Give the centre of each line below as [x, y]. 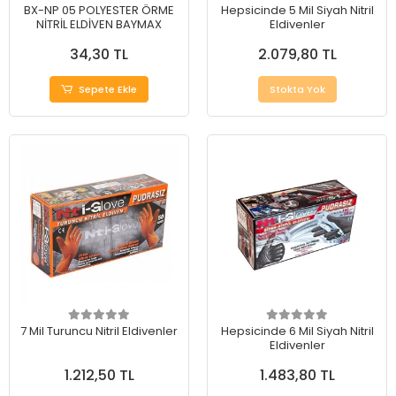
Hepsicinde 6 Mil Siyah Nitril [297, 331]
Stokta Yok [297, 89]
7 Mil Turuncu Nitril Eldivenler [99, 331]
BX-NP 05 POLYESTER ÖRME [99, 10]
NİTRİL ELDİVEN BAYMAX [99, 24]
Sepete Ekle [108, 89]
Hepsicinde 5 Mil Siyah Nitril [297, 10]
